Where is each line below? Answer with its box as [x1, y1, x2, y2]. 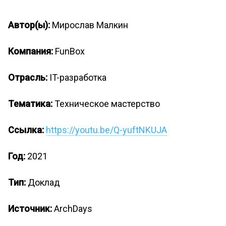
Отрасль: [8, 72, 49, 83]
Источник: [8, 203, 54, 214]
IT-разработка [49, 72, 106, 83]
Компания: [8, 46, 55, 56]
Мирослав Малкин [52, 20, 128, 30]
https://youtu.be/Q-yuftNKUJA [46, 125, 167, 135]
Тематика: [8, 98, 54, 109]
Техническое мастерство [54, 98, 160, 109]
